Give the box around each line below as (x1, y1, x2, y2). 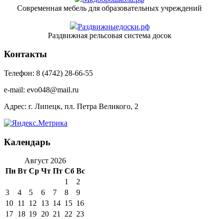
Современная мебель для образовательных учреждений (17, 3, 202, 12)
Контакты (4, 49, 47, 60)
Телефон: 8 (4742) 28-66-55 (4, 69, 93, 78)
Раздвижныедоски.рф (77, 22, 150, 31)
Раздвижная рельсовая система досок (47, 31, 172, 40)
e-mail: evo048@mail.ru (4, 86, 79, 94)
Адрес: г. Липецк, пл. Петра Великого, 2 (4, 102, 138, 111)
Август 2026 (24, 156, 66, 165)
